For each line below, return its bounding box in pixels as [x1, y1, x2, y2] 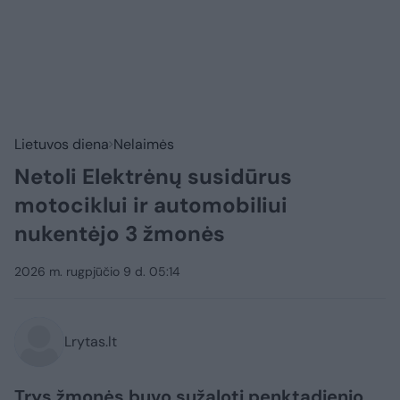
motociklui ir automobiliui [14, 191, 287, 220]
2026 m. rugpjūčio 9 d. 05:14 [14, 263, 180, 280]
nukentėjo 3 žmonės [14, 220, 225, 248]
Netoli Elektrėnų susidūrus [14, 162, 292, 191]
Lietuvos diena [14, 135, 109, 154]
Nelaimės [113, 135, 174, 154]
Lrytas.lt [64, 332, 117, 352]
